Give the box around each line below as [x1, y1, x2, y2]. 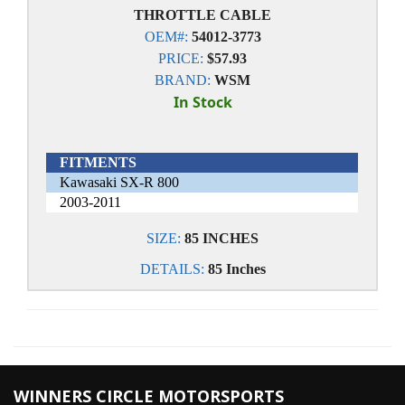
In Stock [173, 92, 232, 112]
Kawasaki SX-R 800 [60, 174, 180, 190]
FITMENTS [60, 155, 137, 170]
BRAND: [155, 72, 211, 88]
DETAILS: [139, 261, 208, 277]
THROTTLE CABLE [134, 7, 271, 23]
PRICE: [158, 51, 203, 66]
